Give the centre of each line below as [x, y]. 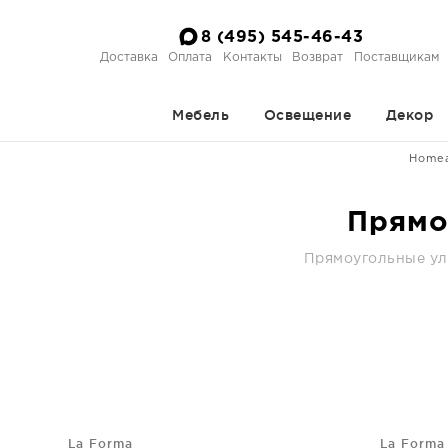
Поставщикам [396, 57]
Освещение [307, 115]
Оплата [190, 57]
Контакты [252, 57]
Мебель [200, 115]
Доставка [128, 57]
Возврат [318, 57]
